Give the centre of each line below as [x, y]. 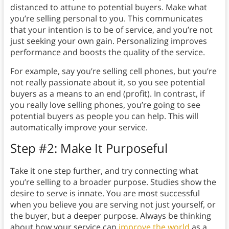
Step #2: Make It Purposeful [89, 148]
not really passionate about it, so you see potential [107, 83]
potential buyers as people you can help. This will [104, 116]
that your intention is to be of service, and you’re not [111, 30]
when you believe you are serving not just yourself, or [113, 205]
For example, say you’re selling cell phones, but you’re [113, 71]
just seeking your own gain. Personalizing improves [108, 41]
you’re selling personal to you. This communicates [106, 19]
